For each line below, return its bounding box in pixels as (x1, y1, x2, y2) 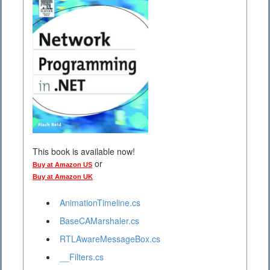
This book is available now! (33, 145, 135, 158)
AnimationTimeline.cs (60, 196, 140, 209)
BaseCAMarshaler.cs (60, 215, 139, 227)
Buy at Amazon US (33, 161, 92, 169)
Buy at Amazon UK (33, 173, 93, 181)
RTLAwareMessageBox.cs (60, 233, 160, 245)
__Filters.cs (60, 251, 104, 263)
